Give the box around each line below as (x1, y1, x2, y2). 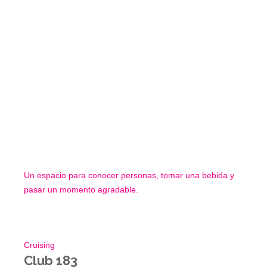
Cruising (24, 240, 55, 250)
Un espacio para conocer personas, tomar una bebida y (24, 170, 234, 181)
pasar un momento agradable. (24, 185, 138, 195)
